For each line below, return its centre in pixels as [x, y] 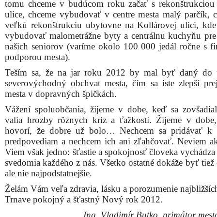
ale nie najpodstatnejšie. [48, 173]
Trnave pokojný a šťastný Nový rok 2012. [84, 199]
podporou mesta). [38, 57]
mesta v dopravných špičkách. [61, 94]
